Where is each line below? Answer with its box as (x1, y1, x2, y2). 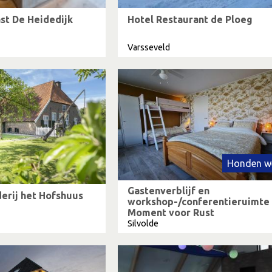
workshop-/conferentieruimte (127, 196, 270, 207)
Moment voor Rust (127, 207, 214, 218)
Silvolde (127, 219, 158, 228)
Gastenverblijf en (127, 185, 209, 196)
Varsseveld (127, 42, 170, 52)
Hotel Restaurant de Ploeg (127, 14, 253, 25)
